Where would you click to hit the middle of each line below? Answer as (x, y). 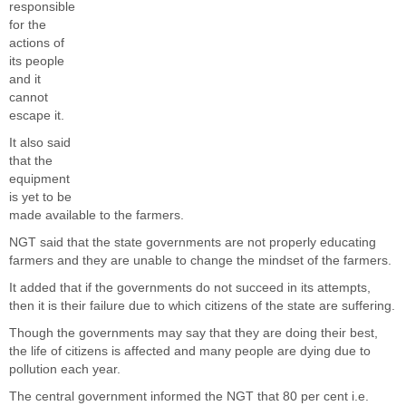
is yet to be (40, 197)
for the (28, 25)
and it (25, 79)
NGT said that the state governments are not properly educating (193, 242)
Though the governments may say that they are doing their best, (193, 333)
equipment (39, 179)
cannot (29, 97)
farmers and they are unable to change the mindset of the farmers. (200, 261)
